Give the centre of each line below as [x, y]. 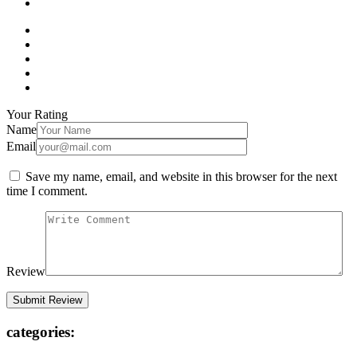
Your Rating [37, 114]
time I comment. [47, 190]
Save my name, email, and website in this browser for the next [181, 176]
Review [26, 271]
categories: [41, 331]
